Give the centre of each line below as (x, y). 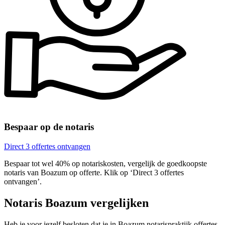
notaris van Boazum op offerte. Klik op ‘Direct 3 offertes (94, 172)
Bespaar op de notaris (49, 127)
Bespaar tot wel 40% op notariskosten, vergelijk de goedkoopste (105, 163)
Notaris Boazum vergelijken (76, 203)
